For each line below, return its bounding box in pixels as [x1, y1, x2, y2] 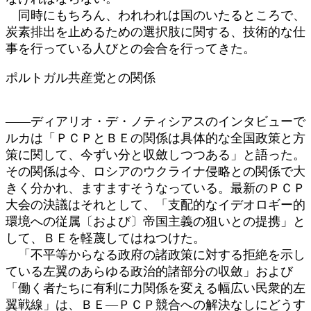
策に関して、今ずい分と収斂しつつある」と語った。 [6, 147, 305, 162]
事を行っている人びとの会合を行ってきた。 [6, 41, 255, 56]
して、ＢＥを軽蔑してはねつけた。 [6, 230, 205, 245]
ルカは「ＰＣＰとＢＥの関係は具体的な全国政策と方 [6, 131, 305, 145]
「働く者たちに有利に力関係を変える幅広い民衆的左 [6, 280, 305, 295]
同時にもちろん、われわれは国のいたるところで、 [6, 8, 305, 22]
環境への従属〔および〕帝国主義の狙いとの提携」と [6, 214, 305, 228]
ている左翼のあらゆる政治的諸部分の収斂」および [6, 264, 293, 278]
